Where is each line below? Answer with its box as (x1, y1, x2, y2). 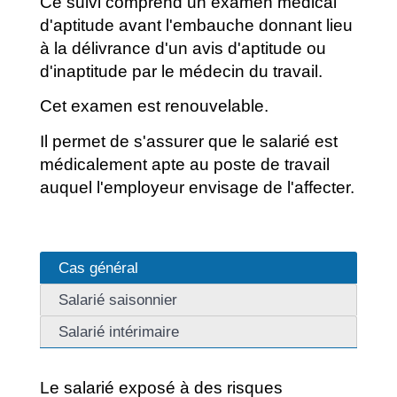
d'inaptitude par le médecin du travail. (39, 61, 323, 81)
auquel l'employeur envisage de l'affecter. (39, 177, 354, 197)
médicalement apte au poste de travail (39, 154, 330, 174)
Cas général (58, 259, 138, 277)
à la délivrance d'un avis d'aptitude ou (39, 38, 326, 58)
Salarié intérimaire (58, 323, 179, 341)
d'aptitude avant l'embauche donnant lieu (39, 15, 353, 35)
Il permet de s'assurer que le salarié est (39, 131, 338, 151)
